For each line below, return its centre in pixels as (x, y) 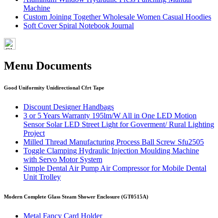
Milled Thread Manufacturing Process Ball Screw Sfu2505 (114, 142)
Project (34, 133)
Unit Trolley (42, 177)
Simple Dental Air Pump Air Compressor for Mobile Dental (115, 168)
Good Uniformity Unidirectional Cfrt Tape (54, 88)
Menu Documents (48, 66)
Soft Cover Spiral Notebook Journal (79, 26)
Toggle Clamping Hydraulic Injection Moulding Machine (111, 151)
